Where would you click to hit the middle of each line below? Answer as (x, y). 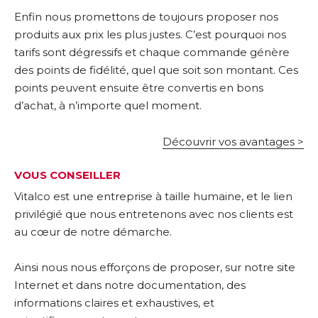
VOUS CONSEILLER (67, 175)
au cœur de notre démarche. (93, 231)
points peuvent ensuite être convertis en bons (139, 88)
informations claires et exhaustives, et (114, 303)
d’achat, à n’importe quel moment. (108, 105)
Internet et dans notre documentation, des (130, 285)
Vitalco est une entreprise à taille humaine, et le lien (153, 196)
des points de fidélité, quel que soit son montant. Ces (156, 70)
